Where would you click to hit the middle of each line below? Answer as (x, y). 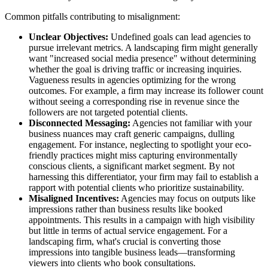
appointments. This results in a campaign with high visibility (142, 220)
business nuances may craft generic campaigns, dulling (132, 133)
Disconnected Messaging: (80, 123)
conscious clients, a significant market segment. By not (132, 166)
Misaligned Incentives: (74, 198)
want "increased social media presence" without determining (142, 58)
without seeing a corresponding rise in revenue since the (134, 101)
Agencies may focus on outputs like (187, 198)
